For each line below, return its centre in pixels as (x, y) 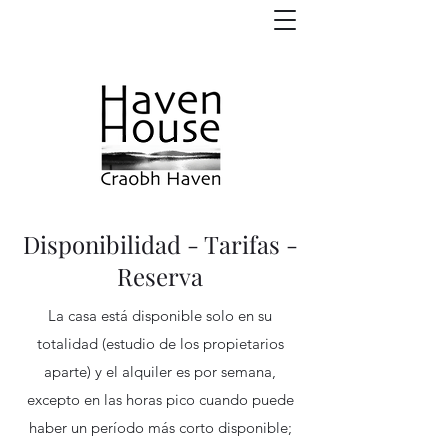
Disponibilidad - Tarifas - (160, 244)
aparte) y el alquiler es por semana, (160, 371)
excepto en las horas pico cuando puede (160, 399)
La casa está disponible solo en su (160, 315)
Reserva (160, 276)
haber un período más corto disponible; (160, 427)
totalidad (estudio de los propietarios (160, 343)
